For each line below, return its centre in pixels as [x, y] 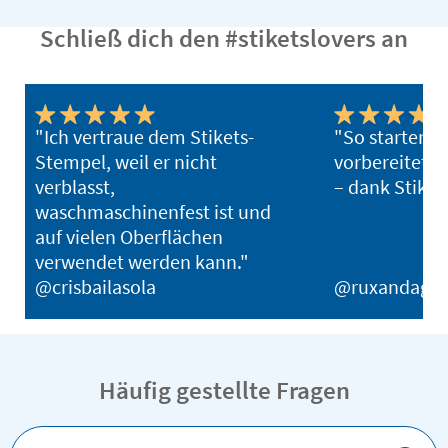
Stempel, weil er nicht [126, 161]
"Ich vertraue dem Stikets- [144, 136]
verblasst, [75, 186]
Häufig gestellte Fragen [224, 389]
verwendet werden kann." [142, 261]
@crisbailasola [95, 286]
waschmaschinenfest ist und [153, 211]
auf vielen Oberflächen [129, 236]
